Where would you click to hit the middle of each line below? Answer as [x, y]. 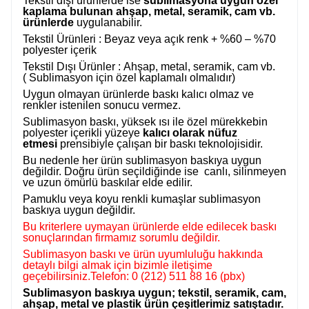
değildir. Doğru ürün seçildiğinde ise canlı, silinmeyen [154, 171]
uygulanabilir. [108, 22]
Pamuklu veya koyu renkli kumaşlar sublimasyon [142, 199]
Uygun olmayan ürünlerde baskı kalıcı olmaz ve [138, 94]
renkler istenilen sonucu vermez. [102, 105]
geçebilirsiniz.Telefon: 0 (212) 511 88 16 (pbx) [134, 276]
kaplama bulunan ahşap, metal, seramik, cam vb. [149, 11]
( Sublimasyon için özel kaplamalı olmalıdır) [129, 78]
